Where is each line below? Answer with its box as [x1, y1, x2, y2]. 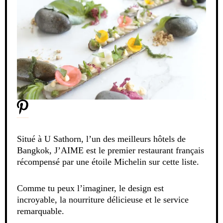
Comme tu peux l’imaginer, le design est [17, 183, 164, 193]
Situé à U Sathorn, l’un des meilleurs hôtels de [17, 133, 186, 144]
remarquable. [17, 206, 64, 216]
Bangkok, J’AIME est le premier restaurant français [17, 145, 204, 155]
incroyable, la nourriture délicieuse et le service [17, 194, 189, 205]
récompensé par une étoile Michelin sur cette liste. [17, 156, 199, 167]
